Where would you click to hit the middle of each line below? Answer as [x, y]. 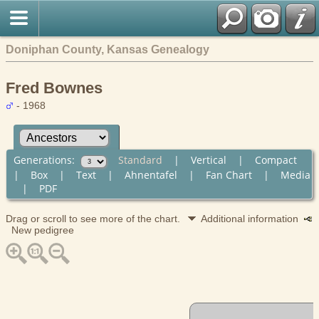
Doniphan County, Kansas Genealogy [108, 49]
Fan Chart [229, 174]
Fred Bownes [54, 88]
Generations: [47, 159]
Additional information [252, 218]
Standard [140, 159]
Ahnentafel [151, 174]
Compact [276, 159]
